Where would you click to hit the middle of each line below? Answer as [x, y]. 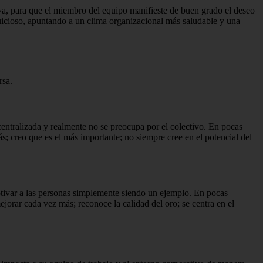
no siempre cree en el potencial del [188, 137]
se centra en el [208, 204]
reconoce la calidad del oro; [130, 204]
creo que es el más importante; [68, 137]
